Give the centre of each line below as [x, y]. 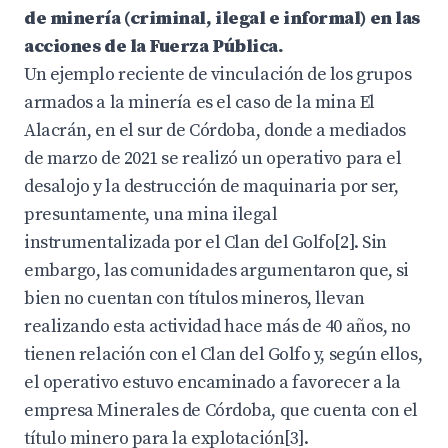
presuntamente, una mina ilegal [151, 214]
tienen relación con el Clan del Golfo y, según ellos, [223, 354]
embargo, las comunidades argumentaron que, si [216, 270]
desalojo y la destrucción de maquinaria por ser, [211, 186]
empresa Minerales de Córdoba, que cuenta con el [221, 410]
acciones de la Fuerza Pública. [154, 46]
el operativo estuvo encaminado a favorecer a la [212, 382]
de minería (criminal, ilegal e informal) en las [222, 18]
